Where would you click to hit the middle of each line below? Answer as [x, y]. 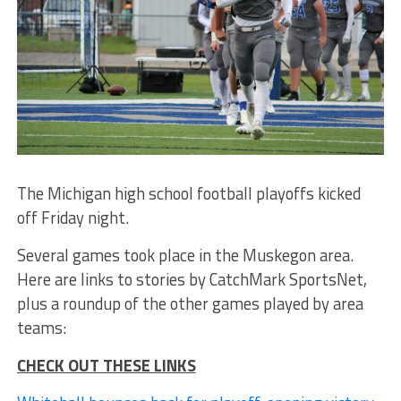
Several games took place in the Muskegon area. [185, 255]
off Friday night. [73, 217]
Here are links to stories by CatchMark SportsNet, [192, 279]
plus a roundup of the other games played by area [190, 303]
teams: [41, 327]
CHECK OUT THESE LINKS [106, 365]
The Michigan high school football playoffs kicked [188, 193]
